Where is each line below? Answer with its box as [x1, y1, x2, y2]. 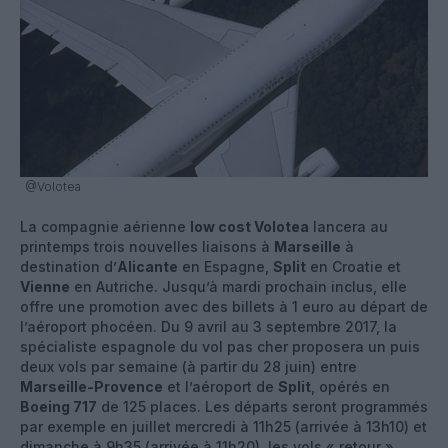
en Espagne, [178, 257, 273, 275]
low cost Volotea [190, 217, 309, 235]
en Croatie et [306, 257, 401, 275]
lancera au [309, 217, 388, 235]
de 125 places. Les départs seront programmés [97, 397, 428, 415]
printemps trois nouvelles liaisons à [20, 237, 274, 255]
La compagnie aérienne [20, 217, 190, 235]
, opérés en [311, 377, 390, 395]
